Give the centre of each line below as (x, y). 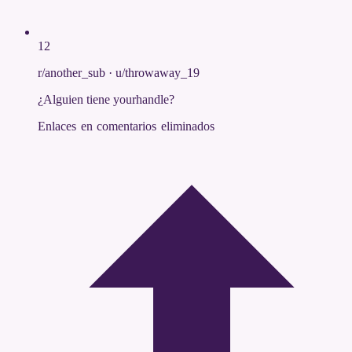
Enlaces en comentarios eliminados (126, 126)
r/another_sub (71, 73)
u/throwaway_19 (158, 73)
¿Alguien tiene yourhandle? (106, 100)
